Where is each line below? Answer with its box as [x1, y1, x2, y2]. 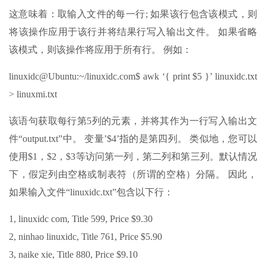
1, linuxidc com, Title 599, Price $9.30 [9, 213, 153, 224]
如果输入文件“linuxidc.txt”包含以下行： [9, 186, 173, 197]
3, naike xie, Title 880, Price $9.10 [9, 249, 138, 259]
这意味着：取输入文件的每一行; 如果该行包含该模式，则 [9, 8, 257, 19]
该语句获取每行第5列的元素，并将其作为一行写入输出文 [9, 115, 257, 126]
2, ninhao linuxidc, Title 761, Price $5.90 [9, 231, 162, 242]
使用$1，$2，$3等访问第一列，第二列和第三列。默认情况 [9, 151, 257, 161]
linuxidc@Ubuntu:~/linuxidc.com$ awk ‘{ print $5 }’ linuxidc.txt [9, 71, 257, 81]
